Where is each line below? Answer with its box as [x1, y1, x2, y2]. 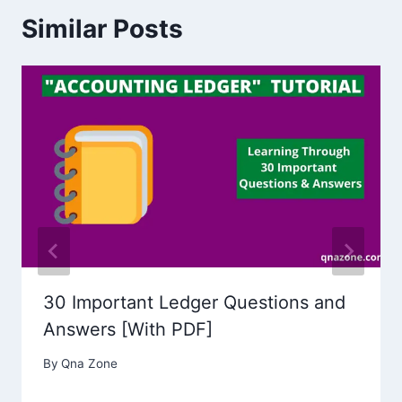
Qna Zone [61, 356, 118, 371]
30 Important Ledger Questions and [43, 291, 345, 313]
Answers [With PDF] [43, 318, 213, 340]
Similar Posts [22, 13, 183, 44]
